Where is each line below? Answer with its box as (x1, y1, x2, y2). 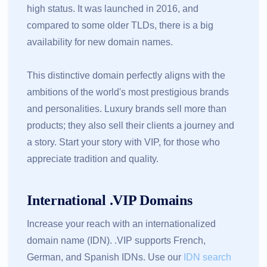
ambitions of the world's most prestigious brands (27, 87, 229, 98)
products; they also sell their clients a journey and (27, 120, 234, 131)
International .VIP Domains (27, 193, 193, 209)
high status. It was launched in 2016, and (27, 4, 198, 14)
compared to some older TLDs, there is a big (27, 20, 213, 31)
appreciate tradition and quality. (27, 154, 159, 164)
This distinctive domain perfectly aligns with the (27, 70, 225, 81)
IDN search (184, 252, 231, 263)
